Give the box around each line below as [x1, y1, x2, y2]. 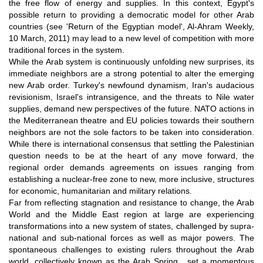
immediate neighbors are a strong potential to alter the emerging [9, 68, 254, 78]
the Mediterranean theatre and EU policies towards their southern [9, 115, 254, 125]
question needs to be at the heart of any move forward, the [9, 150, 254, 160]
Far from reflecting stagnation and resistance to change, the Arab [9, 197, 254, 207]
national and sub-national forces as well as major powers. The [9, 232, 254, 242]
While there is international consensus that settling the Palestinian [9, 139, 254, 149]
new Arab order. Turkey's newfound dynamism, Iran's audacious [9, 80, 254, 90]
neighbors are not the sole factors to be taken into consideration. [9, 127, 254, 137]
